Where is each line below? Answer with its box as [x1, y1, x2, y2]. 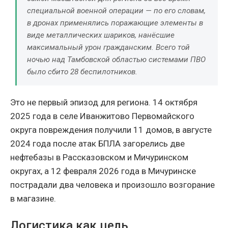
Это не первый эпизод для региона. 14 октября [10, 97, 197, 107]
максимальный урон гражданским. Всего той [27, 42, 190, 52]
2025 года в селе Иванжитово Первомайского [10, 110, 194, 121]
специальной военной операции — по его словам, [27, 6, 206, 15]
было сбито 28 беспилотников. [27, 67, 137, 76]
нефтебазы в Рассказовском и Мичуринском [10, 152, 188, 162]
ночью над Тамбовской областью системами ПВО [27, 54, 206, 64]
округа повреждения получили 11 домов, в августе [10, 124, 212, 135]
